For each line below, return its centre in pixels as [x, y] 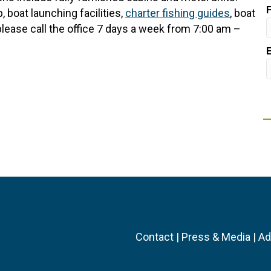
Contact [155, 237]
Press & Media [216, 237]
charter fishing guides [178, 13]
